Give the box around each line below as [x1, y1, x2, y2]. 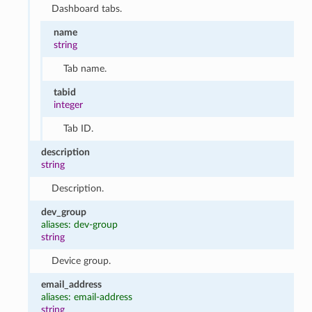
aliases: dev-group [41, 219, 118, 230]
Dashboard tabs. [51, 3, 122, 14]
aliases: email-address [41, 291, 133, 302]
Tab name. [63, 63, 107, 74]
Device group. [51, 255, 111, 266]
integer [53, 99, 83, 110]
